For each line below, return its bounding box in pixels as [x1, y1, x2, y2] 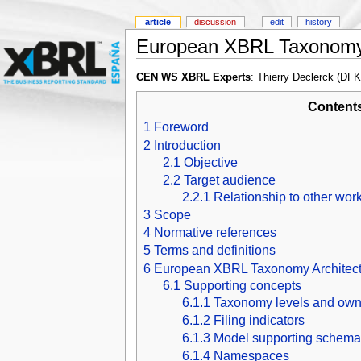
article [145, 17, 172, 27]
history [305, 17, 332, 27]
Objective [183, 155, 238, 169]
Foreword [153, 120, 209, 135]
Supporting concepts [183, 278, 301, 293]
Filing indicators [213, 313, 305, 327]
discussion [194, 17, 237, 27]
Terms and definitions [153, 243, 276, 258]
